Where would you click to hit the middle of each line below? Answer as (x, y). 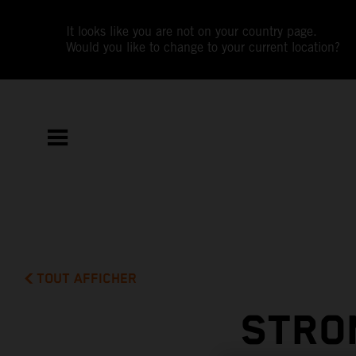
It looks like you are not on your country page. (192, 31)
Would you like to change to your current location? (203, 47)
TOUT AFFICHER (87, 279)
